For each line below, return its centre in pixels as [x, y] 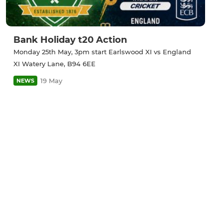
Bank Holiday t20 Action [70, 40]
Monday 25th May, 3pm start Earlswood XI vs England [102, 52]
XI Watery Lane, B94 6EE [55, 64]
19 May [51, 81]
